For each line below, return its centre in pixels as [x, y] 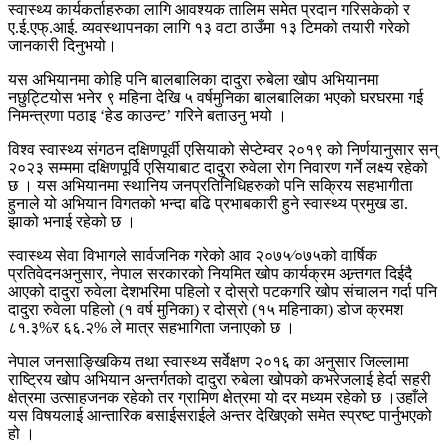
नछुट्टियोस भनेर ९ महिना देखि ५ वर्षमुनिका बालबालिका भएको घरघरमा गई [215, 97]
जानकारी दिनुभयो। [62, 45]
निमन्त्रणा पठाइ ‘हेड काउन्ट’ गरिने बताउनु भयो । [147, 115]
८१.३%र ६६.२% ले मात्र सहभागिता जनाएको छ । [151, 327]
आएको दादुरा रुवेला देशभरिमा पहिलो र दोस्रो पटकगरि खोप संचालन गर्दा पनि [222, 291]
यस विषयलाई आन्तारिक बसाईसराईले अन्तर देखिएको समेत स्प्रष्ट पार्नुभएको [220, 415]
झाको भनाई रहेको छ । [72, 221]
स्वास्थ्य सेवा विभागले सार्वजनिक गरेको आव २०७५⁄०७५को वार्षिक [192, 255]
